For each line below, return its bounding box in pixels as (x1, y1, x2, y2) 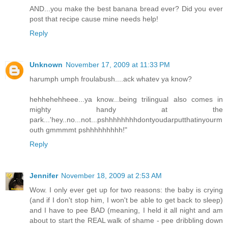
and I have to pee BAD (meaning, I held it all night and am (30, 206, 223, 214)
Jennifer (30, 171, 58, 180)
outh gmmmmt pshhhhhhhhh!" (30, 125, 127, 134)
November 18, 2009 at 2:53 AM (61, 171, 162, 180)
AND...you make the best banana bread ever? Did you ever (30, 4, 223, 13)
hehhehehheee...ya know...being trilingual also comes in (30, 95, 223, 103)
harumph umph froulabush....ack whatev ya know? (30, 74, 192, 83)
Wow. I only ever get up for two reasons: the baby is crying (30, 185, 223, 194)
